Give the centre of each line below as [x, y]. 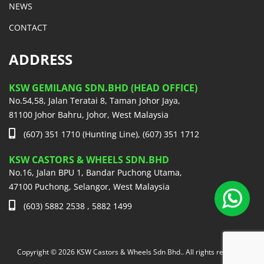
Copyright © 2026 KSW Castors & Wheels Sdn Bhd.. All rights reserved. [132, 252]
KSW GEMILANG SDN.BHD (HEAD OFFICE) [103, 88]
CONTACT [28, 27]
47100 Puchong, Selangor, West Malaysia [89, 186]
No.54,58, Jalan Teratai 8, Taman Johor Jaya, [95, 100]
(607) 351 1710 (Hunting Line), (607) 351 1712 [110, 134]
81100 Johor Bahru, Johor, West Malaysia [89, 114]
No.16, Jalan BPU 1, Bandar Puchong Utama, [95, 172]
